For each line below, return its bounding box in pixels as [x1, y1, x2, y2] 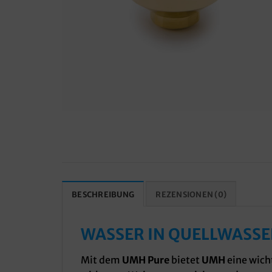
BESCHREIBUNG [72, 189, 135, 200]
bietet [169, 254, 200, 267]
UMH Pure [122, 254, 169, 267]
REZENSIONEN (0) [155, 189, 227, 200]
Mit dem [81, 254, 122, 267]
